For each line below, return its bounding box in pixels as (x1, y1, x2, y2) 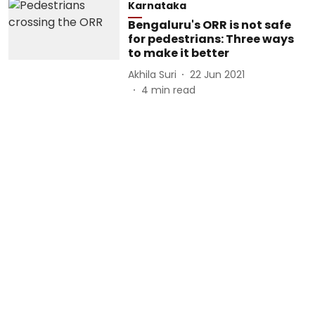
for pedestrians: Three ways (127, 31, 294, 47)
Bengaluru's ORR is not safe (127, 17, 291, 33)
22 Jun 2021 (189, 67, 245, 82)
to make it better (127, 45, 229, 61)
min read (150, 83, 195, 97)
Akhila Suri (127, 67, 176, 82)
